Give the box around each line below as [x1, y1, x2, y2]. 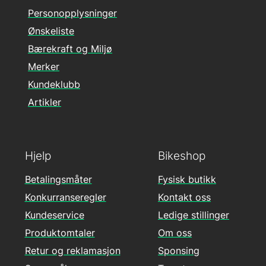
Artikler [28, 96, 61, 108]
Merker [28, 60, 59, 72]
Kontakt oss [158, 191, 211, 203]
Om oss [158, 226, 192, 239]
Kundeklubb [28, 78, 80, 90]
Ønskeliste [28, 24, 74, 37]
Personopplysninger [28, 7, 117, 19]
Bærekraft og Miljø [28, 42, 112, 55]
